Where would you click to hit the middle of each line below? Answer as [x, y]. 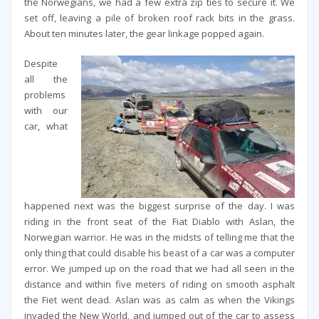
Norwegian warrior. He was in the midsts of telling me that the [159, 237]
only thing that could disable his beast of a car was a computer [159, 253]
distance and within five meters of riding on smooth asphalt [159, 284]
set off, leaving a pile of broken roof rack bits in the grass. [159, 18]
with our [46, 111]
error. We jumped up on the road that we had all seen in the [159, 269]
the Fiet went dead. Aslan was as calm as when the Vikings [159, 300]
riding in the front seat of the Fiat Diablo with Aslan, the [159, 222]
